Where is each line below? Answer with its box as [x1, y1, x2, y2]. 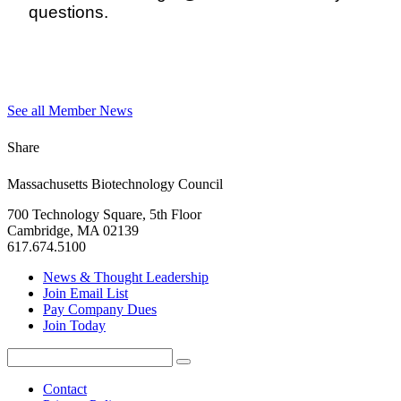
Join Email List [43, 286, 128, 302]
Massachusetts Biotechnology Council [7, 176, 223, 192]
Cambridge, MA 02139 [7, 223, 139, 239]
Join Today [43, 318, 106, 334]
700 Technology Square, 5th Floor [7, 207, 201, 223]
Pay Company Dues [43, 302, 157, 318]
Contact [43, 381, 87, 397]
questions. [29, 3, 108, 22]
